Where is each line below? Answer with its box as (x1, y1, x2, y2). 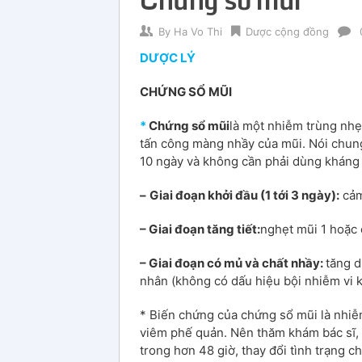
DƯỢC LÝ (140, 49, 196, 65)
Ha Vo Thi (174, 24, 222, 38)
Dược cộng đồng (246, 24, 329, 38)
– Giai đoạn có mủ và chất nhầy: (140, 255, 326, 271)
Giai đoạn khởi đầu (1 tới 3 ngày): (149, 187, 339, 203)
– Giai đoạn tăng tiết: (140, 221, 260, 237)
